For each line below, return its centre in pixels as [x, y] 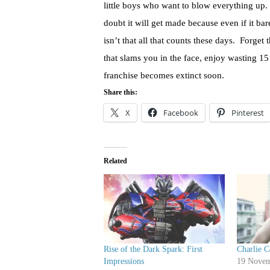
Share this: [121, 93]
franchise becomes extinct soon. [164, 76]
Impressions [124, 262]
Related [115, 161]
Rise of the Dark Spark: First [153, 250]
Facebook [181, 113]
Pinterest [248, 113]
